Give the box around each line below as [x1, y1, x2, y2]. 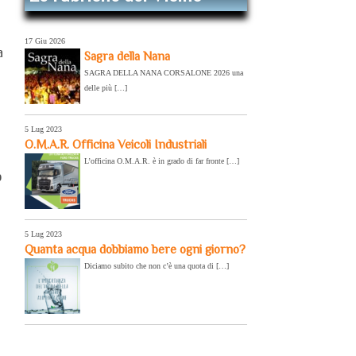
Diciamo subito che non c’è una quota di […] [84, 261, 229, 270]
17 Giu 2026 [25, 36, 65, 45]
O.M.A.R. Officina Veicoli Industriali [25, 137, 207, 151]
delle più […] [84, 83, 127, 92]
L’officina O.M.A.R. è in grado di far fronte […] [84, 156, 239, 165]
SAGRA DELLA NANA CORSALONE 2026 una [84, 68, 243, 77]
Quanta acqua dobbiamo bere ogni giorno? [25, 242, 246, 256]
